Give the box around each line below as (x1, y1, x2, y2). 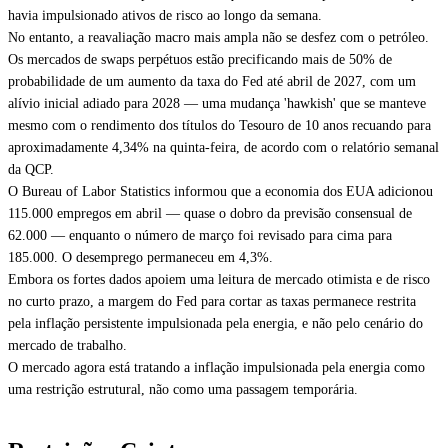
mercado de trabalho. (8, 338, 127, 353)
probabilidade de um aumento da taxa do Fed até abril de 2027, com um (8, 74, 416, 89)
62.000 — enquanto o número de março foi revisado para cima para (8, 228, 392, 243)
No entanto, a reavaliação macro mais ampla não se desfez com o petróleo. (8, 30, 429, 45)
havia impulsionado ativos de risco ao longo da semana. (8, 8, 322, 23)
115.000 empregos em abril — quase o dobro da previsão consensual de (8, 206, 412, 221)
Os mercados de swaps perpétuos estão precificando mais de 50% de (8, 52, 392, 67)
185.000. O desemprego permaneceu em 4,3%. (8, 250, 273, 265)
